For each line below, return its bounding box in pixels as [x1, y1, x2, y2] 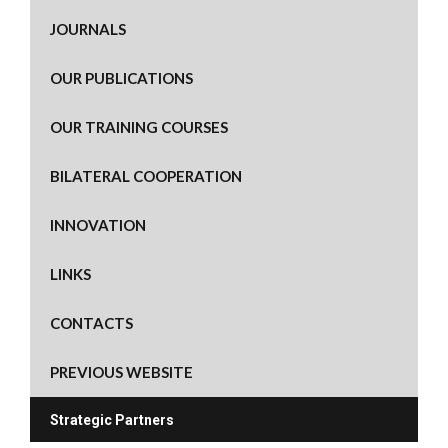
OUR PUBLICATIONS [50, 68, 193, 87]
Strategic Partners [50, 411, 174, 428]
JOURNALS [50, 19, 126, 38]
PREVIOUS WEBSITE [50, 362, 193, 381]
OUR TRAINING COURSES [50, 117, 228, 136]
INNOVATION [50, 215, 146, 234]
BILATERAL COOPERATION [50, 166, 242, 185]
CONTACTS [50, 313, 133, 332]
